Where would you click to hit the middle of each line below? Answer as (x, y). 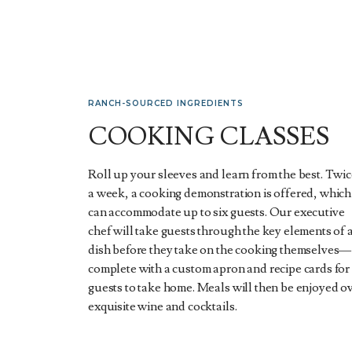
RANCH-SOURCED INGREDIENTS (166, 103)
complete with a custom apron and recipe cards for (219, 269)
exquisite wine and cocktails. (163, 306)
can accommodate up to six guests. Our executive (216, 212)
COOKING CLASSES (209, 137)
